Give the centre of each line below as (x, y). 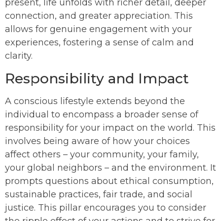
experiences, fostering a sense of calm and (99, 43)
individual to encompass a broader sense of (102, 115)
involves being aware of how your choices (97, 141)
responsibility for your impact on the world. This (110, 128)
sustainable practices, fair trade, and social (99, 195)
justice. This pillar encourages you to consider (106, 208)
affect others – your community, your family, (102, 155)
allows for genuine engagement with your (98, 29)
